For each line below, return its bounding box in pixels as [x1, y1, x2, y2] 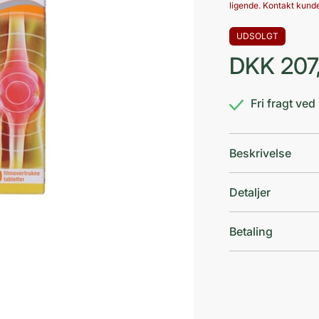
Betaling [229, 224, 273, 239]
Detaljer [229, 184, 271, 199]
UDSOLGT [236, 30, 278, 41]
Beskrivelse [229, 145, 291, 160]
